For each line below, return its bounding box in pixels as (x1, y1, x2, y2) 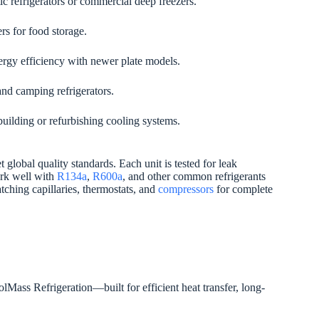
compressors (158, 183, 214, 196)
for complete (214, 183, 273, 196)
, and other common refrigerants (122, 170, 266, 183)
